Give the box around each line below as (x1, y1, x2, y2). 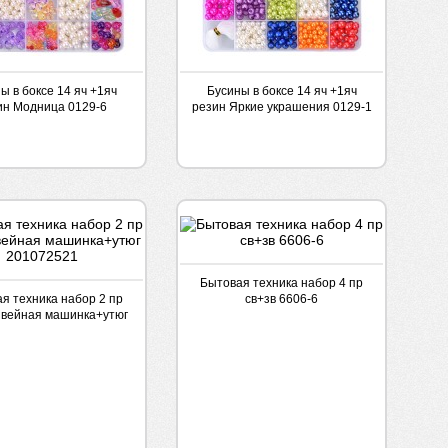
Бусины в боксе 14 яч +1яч (206, 84, 357, 98)
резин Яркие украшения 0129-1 (191, 100, 372, 114)
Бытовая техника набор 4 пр (200, 276, 364, 290)
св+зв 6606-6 (245, 292, 319, 306)
